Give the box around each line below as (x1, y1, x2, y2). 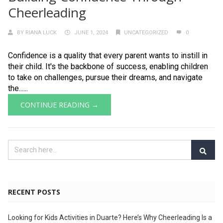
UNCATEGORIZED (124, 29, 168, 36)
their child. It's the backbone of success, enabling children (8, 61, 208, 71)
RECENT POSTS (8, 187, 60, 197)
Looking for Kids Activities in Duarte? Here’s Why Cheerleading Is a (8, 213, 212, 222)
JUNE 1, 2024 (74, 29, 108, 36)
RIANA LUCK (25, 29, 57, 36)
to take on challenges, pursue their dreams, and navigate (8, 72, 203, 82)
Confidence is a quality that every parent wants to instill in (8, 50, 208, 60)
